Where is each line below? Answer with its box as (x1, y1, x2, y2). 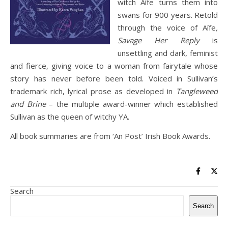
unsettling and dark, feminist (118, 48, 218, 58)
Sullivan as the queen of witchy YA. (10, 111, 129, 122)
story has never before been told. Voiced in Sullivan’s (10, 73, 218, 83)
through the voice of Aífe (118, 22, 216, 33)
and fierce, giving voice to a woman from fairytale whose (10, 61, 218, 71)
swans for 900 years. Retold (118, 10, 218, 20)
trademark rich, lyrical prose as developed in (10, 86, 176, 96)
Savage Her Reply (118, 35, 199, 45)
